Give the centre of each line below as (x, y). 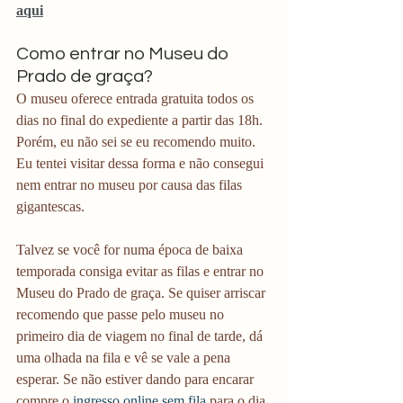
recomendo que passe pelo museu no (122, 315)
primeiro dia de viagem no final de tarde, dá (141, 336)
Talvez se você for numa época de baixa (131, 250)
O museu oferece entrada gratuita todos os (137, 99)
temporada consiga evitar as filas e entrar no (142, 272)
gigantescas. (50, 207)
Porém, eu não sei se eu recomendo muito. (138, 142)
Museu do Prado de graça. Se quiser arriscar (143, 293)
